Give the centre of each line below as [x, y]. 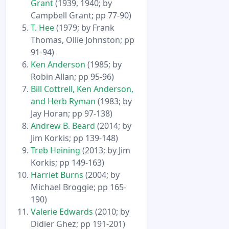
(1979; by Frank [84, 28]
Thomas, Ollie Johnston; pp [83, 40]
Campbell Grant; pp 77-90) [81, 16]
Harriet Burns [57, 175]
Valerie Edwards [62, 212]
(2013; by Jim [105, 151]
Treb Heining [55, 151]
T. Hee [42, 28]
